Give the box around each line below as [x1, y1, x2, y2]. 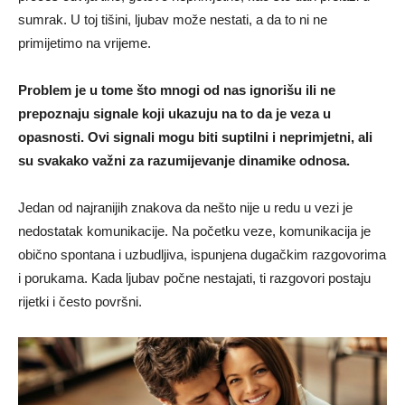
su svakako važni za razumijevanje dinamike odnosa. [18, 152, 350, 168]
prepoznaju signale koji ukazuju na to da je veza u [18, 105, 331, 121]
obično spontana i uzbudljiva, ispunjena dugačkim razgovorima [18, 246, 386, 262]
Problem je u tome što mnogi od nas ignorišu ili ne [18, 81, 335, 98]
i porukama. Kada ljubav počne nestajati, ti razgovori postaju [18, 269, 371, 286]
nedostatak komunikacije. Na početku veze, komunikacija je [18, 222, 371, 239]
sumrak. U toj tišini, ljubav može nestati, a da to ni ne [18, 11, 327, 27]
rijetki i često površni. [18, 293, 142, 309]
